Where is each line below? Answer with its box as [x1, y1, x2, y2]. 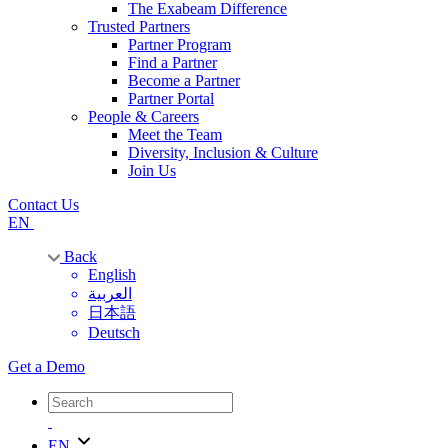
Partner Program [128, 35, 231, 53]
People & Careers [88, 107, 199, 125]
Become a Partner [128, 71, 240, 89]
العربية [88, 284, 132, 302]
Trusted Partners [88, 17, 190, 35]
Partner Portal [128, 89, 214, 107]
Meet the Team [128, 125, 222, 143]
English [88, 265, 136, 283]
